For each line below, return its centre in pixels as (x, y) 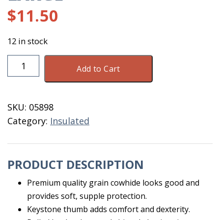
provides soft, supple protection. (87, 196)
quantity (25, 140)
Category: (29, 121)
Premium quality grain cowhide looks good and (113, 183)
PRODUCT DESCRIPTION (76, 164)
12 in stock (27, 41)
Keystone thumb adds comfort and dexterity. (109, 209)
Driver (20, 87)
